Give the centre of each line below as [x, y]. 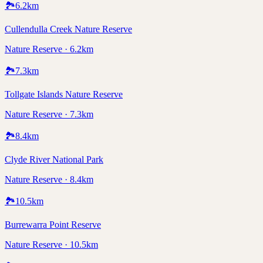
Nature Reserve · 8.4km [49, 179]
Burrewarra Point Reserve [53, 224]
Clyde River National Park [54, 159]
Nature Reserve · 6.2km [49, 49]
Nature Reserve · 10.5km [51, 244]
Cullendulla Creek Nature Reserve [68, 29]
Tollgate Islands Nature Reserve [64, 94]
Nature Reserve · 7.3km [49, 114]
